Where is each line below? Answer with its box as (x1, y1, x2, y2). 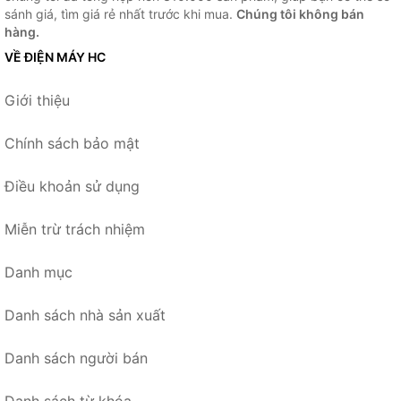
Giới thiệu (4, 91, 70, 110)
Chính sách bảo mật (4, 134, 140, 153)
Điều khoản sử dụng (4, 177, 140, 196)
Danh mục (4, 263, 73, 282)
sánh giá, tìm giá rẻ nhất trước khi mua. (4, 6, 236, 22)
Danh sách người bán (4, 349, 148, 368)
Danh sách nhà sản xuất (4, 306, 166, 325)
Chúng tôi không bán (236, 6, 364, 22)
